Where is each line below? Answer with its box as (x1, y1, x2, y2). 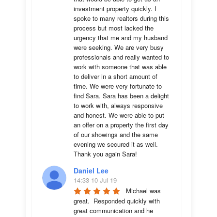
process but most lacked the (74, 23, 154, 32)
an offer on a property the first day (74, 120, 169, 129)
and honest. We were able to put (74, 110, 164, 120)
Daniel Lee (74, 166, 108, 175)
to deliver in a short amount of (74, 72, 157, 81)
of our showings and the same (74, 130, 158, 139)
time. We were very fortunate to (74, 81, 162, 91)
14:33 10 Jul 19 (74, 175, 117, 185)
